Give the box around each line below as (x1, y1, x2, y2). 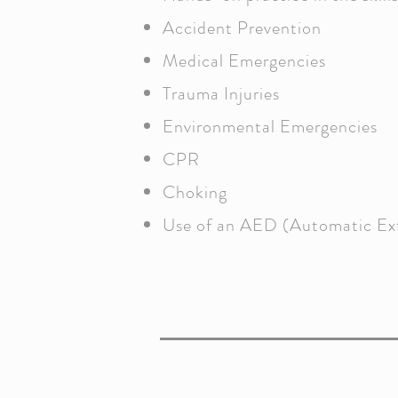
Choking (163, 179, 227, 205)
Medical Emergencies (163, 48, 326, 74)
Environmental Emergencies (163, 114, 378, 139)
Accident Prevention (163, 15, 322, 41)
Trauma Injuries (163, 81, 280, 107)
